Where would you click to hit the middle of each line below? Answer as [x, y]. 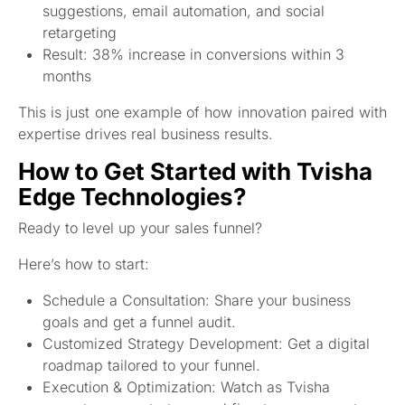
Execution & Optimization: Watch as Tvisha [187, 387]
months [67, 76]
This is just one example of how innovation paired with [202, 113]
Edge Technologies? [132, 197]
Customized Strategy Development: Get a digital [207, 344]
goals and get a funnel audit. [140, 322]
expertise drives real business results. [146, 134]
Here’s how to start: [84, 264]
